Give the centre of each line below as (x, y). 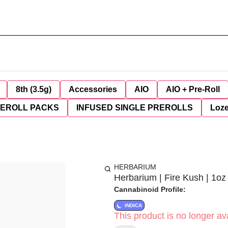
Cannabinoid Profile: (150, 189)
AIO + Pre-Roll (193, 89)
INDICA (133, 205)
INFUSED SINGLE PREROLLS (135, 108)
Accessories (93, 89)
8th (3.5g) (34, 89)
